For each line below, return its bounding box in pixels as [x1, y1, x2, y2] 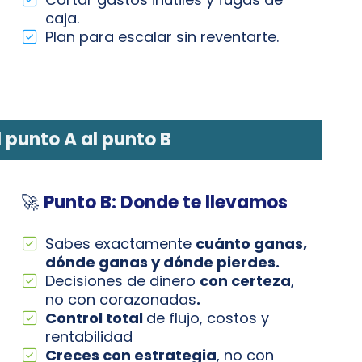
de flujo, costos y [146, 308, 270, 328]
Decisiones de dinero [45, 271, 200, 291]
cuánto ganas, [196, 234, 308, 254]
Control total [45, 308, 147, 328]
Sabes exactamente [45, 234, 196, 254]
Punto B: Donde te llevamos [43, 190, 288, 215]
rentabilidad [45, 326, 133, 347]
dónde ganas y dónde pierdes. [45, 252, 280, 272]
